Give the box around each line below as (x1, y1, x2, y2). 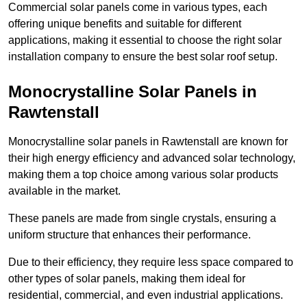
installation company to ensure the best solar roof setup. (8, 51, 278, 63)
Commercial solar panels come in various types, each (8, 1, 267, 14)
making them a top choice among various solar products (8, 169, 278, 181)
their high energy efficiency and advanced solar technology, (8, 152, 295, 164)
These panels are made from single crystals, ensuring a (8, 212, 276, 225)
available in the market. (8, 185, 121, 197)
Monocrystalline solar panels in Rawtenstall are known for (8, 136, 288, 148)
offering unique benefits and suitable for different (8, 18, 241, 30)
